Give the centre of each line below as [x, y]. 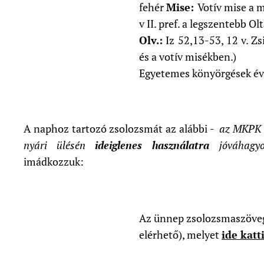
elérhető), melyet [180, 235]
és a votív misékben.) [188, 57]
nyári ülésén [60, 145]
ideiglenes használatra [152, 145]
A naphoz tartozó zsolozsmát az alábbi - [122, 129]
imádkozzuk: [54, 162]
